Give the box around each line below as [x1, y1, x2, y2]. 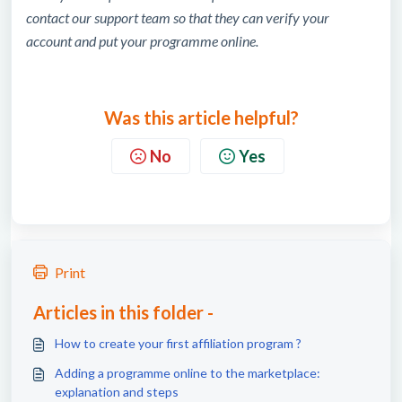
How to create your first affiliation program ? [55, 336, 301, 351]
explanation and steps [55, 384, 179, 399]
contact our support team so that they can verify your [26, 9, 329, 26]
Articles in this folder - [33, 301, 214, 323]
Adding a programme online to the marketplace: [55, 365, 320, 380]
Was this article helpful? [103, 107, 299, 128]
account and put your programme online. [26, 32, 258, 49]
